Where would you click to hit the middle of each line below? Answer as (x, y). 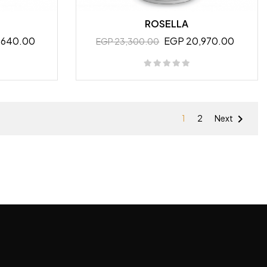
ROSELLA (167, 23)
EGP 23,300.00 (128, 41)
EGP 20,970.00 (199, 41)
